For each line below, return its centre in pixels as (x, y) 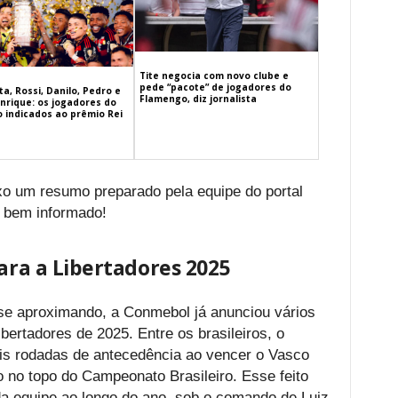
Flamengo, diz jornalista (199, 98)
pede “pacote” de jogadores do (216, 87)
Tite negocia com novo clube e (215, 75)
